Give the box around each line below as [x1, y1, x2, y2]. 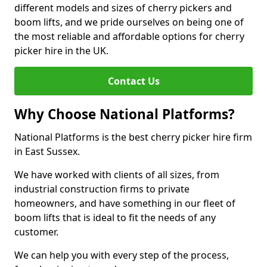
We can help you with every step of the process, [14, 249, 229, 262]
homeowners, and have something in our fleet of [14, 197, 235, 210]
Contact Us [107, 74, 160, 88]
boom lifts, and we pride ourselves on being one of [14, 15, 244, 29]
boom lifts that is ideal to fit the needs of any [14, 211, 216, 224]
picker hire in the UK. [14, 44, 108, 57]
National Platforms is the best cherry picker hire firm [14, 131, 252, 144]
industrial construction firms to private [14, 182, 190, 195]
